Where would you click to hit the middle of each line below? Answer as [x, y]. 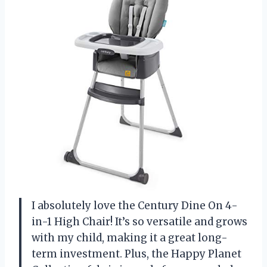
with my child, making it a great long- [130, 237]
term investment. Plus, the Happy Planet [136, 254]
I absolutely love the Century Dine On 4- [135, 205]
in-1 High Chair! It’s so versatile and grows [139, 221]
